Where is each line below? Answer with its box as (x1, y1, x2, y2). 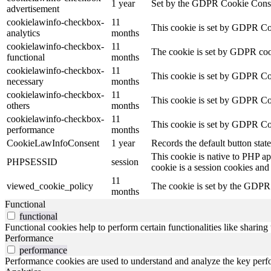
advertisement (7, 4, 59, 15)
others (7, 100, 30, 111)
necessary (7, 76, 44, 87)
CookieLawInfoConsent (7, 138, 99, 149)
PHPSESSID (7, 157, 57, 168)
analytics (7, 28, 40, 39)
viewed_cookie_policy (7, 181, 93, 192)
